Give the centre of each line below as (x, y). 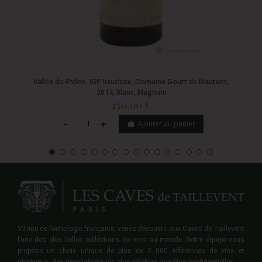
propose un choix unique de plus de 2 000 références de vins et (131, 251)
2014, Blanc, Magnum (131, 92)
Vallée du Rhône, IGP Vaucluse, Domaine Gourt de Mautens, (132, 82)
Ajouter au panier (167, 124)
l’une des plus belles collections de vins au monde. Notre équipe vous (131, 240)
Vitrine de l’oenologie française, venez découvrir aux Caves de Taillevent (131, 229)
